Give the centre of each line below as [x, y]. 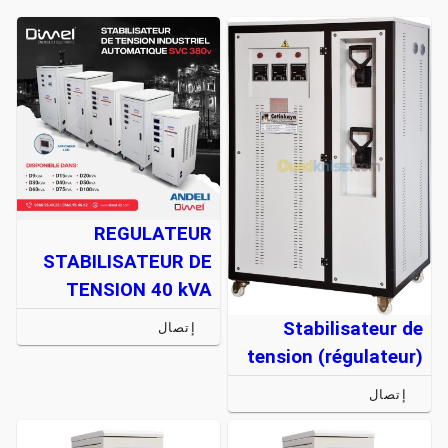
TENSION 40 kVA [139, 290]
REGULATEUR [153, 234]
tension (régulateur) [335, 357]
